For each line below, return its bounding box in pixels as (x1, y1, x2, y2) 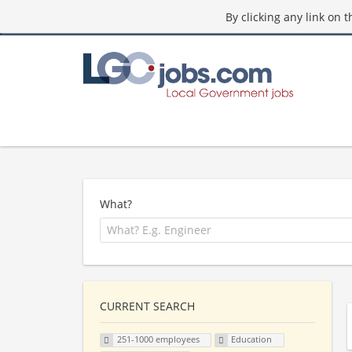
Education (231, 333, 273, 346)
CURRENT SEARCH (100, 298, 195, 313)
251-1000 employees (116, 333, 200, 346)
